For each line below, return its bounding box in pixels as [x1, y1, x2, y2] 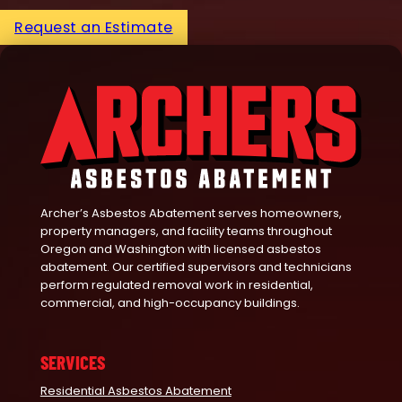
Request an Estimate [14, 17, 173, 39]
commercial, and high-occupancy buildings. [39, 293, 300, 311]
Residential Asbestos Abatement [39, 382, 232, 400]
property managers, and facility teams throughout [39, 222, 332, 240]
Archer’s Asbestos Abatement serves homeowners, [39, 204, 342, 222]
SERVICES [39, 350, 105, 373]
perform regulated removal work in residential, [39, 275, 313, 293]
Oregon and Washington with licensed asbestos [39, 240, 321, 258]
